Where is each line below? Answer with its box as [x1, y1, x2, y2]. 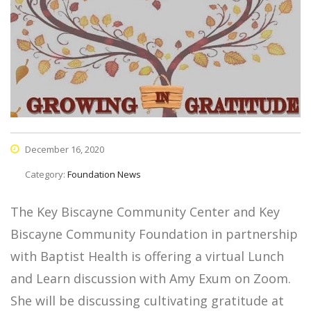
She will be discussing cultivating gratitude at [10, 292, 284, 310]
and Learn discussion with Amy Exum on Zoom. [10, 270, 294, 287]
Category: [25, 168, 67, 181]
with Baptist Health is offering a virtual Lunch [10, 248, 284, 265]
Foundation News [67, 168, 141, 181]
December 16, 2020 [23, 143, 104, 156]
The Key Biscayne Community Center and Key [10, 203, 280, 221]
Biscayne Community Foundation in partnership [10, 226, 298, 243]
